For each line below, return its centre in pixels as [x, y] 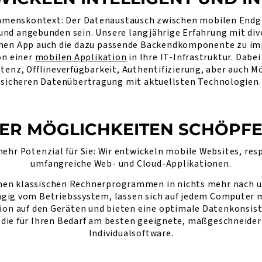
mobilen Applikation [81, 57]
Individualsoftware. [131, 233]
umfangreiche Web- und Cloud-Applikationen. [131, 164]
